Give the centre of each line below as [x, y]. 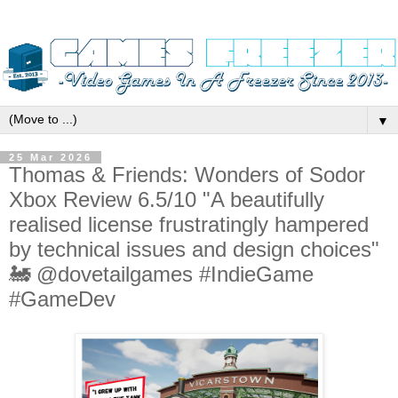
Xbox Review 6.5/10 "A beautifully [167, 199]
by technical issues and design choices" [194, 249]
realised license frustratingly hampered [189, 224]
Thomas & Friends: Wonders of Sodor [187, 174]
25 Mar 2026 [51, 157]
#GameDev [62, 298]
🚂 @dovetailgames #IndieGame [161, 274]
